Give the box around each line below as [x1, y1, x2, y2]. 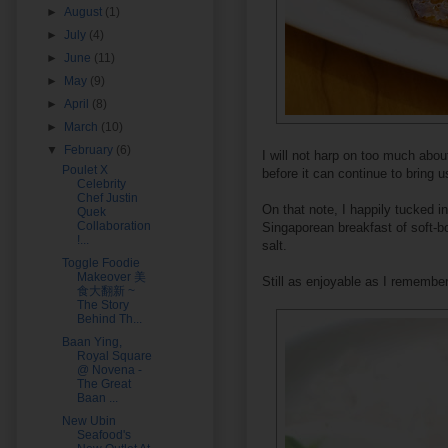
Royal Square [76, 348, 152, 363]
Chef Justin [76, 190, 138, 205]
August [64, 4, 106, 19]
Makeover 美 [76, 269, 146, 284]
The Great [76, 376, 131, 391]
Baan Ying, [61, 334, 122, 349]
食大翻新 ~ [76, 283, 135, 298]
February [64, 142, 117, 157]
